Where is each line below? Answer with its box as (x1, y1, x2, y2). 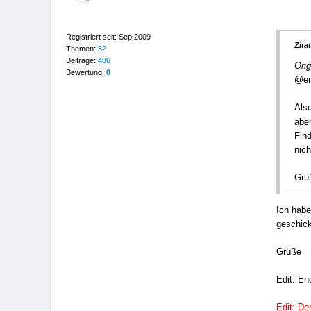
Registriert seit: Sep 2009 (65, 32, 151, 41)
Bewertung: (65, 67, 106, 76)
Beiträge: (65, 56, 98, 65)
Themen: (65, 44, 98, 53)
